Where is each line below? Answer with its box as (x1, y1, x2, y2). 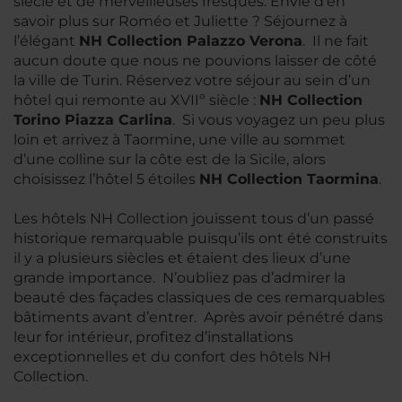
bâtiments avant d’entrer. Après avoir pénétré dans (13, 309, 383, 326)
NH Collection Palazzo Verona (79, 32, 302, 49)
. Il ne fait (302, 32, 369, 49)
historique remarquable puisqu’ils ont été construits (13, 230, 388, 247)
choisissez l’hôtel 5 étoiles (13, 170, 199, 188)
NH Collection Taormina (199, 170, 379, 188)
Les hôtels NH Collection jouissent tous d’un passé (13, 210, 374, 227)
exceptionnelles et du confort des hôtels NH (13, 348, 331, 365)
